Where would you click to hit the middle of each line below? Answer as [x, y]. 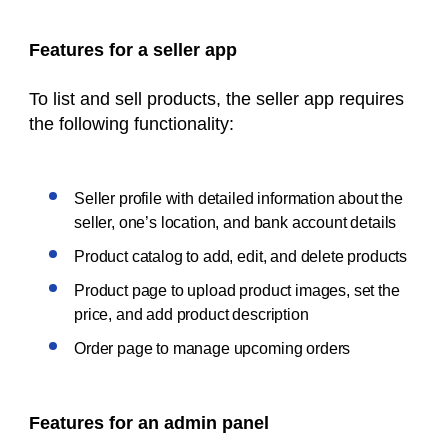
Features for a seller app [135, 50]
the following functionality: [134, 124]
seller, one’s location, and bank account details [235, 223]
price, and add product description [193, 315]
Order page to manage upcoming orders [214, 349]
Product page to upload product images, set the [237, 291]
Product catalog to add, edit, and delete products [241, 257]
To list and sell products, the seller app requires [216, 99]
